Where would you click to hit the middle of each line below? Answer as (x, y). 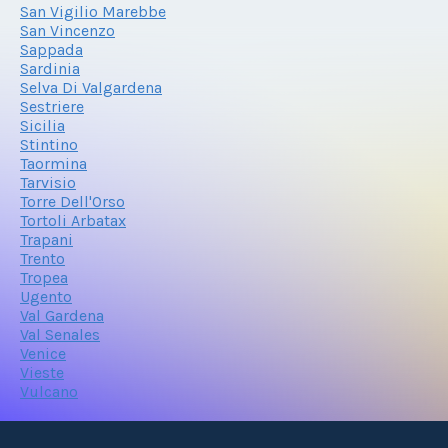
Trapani (46, 239)
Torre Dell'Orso (72, 201)
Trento (42, 258)
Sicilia (42, 125)
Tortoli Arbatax (73, 220)
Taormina (53, 163)
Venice (43, 353)
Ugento (46, 296)
